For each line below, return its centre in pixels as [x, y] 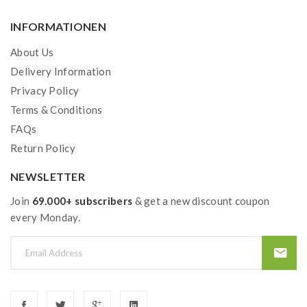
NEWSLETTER [48, 176]
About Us [32, 52]
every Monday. [45, 217]
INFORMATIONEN [58, 26]
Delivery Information [61, 71]
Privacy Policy [45, 90]
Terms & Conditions [57, 110]
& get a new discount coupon [201, 201]
